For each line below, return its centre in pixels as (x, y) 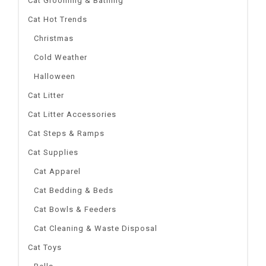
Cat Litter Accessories (72, 114)
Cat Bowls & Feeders (75, 209)
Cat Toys (45, 247)
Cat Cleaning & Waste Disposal (96, 228)
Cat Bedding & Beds (74, 190)
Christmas (54, 38)
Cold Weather (61, 57)
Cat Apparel (57, 171)
